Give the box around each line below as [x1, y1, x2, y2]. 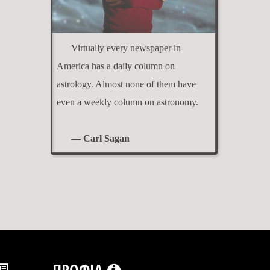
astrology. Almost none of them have [56, 78, 196, 89]
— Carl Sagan [71, 133, 130, 143]
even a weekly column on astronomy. [56, 96, 198, 107]
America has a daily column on [56, 60, 175, 71]
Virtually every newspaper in [71, 42, 181, 53]
